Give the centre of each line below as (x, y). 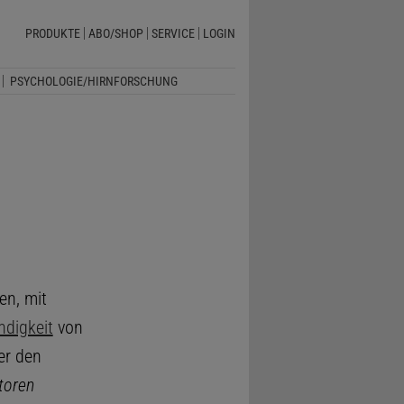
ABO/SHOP (115, 34)
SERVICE (173, 34)
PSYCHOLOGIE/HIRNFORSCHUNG (93, 81)
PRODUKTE (52, 34)
